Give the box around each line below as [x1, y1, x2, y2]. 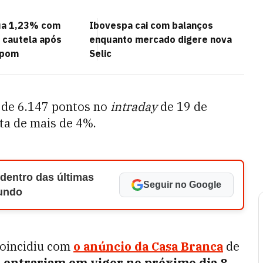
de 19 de [160, 99, 207, 114]
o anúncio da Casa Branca [73, 238, 223, 254]
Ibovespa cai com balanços [89, 19, 213, 31]
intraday [110, 99, 160, 114]
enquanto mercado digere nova [89, 33, 232, 45]
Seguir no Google [143, 180, 221, 190]
